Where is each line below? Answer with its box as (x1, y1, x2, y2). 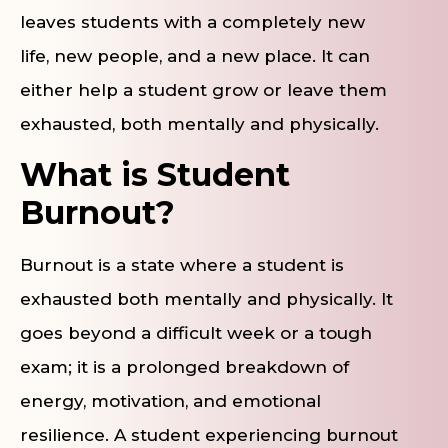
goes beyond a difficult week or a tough (20, 322, 372, 343)
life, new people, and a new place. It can (20, 46, 370, 67)
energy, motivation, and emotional (20, 390, 321, 411)
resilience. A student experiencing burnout (20, 424, 398, 445)
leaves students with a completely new (20, 12, 365, 33)
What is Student (20, 154, 290, 194)
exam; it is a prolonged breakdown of (20, 356, 349, 377)
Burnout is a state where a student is (20, 254, 344, 275)
